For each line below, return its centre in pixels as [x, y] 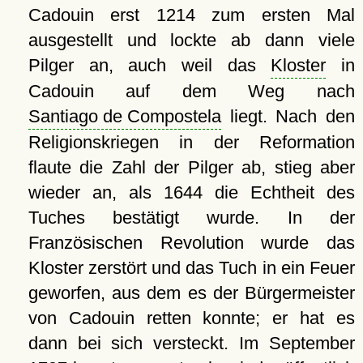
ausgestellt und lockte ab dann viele [191, 40]
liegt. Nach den [288, 116]
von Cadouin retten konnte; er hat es [191, 318]
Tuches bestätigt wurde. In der [191, 217]
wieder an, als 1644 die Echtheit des [191, 192]
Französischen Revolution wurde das [191, 242]
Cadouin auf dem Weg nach [191, 91]
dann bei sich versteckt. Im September [191, 343]
